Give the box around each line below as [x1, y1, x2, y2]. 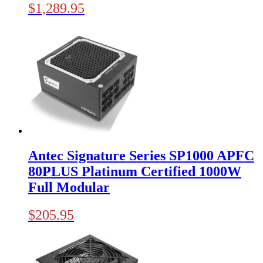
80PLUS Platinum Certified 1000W [28, 163, 241, 179]
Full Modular [28, 179, 110, 195]
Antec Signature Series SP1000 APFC [28, 147, 254, 163]
